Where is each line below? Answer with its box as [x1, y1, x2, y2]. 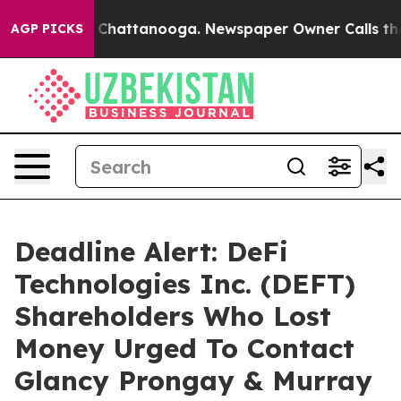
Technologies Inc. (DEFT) [14, 267, 355, 301]
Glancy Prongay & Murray [14, 363, 372, 397]
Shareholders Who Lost [14, 299, 331, 333]
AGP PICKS [11, 21, 83, 37]
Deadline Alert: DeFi [14, 235, 288, 269]
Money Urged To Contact [14, 331, 354, 365]
